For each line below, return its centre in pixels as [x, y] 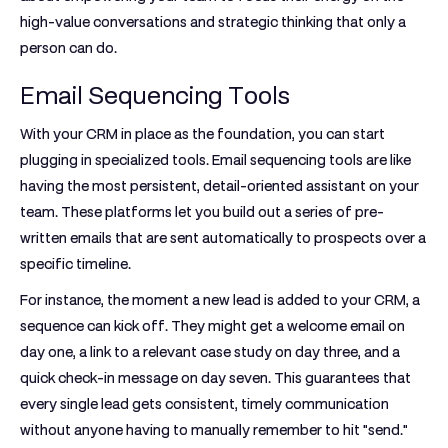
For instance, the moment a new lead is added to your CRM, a [220, 300]
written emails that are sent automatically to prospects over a [223, 238]
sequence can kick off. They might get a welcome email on [212, 326]
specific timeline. [75, 264]
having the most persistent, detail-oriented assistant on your [219, 186]
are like [387, 160]
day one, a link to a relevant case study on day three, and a [210, 352]
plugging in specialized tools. [116, 160]
